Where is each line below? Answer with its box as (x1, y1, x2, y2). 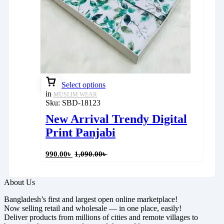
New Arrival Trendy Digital (45, 112, 187, 126)
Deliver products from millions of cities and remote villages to (4, 213, 198, 222)
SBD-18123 (62, 98, 100, 107)
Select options (61, 80, 105, 89)
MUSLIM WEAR (53, 91, 97, 98)
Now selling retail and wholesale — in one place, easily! (4, 204, 181, 213)
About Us (4, 178, 35, 187)
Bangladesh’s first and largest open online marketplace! (4, 195, 177, 204)
